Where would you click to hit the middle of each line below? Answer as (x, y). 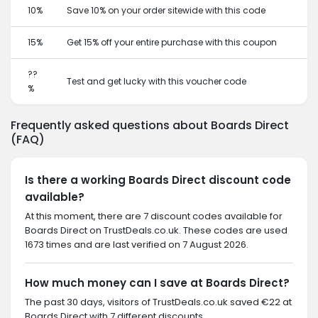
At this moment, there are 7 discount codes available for (154, 216)
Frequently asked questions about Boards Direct (150, 125)
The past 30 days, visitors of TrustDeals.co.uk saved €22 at (158, 302)
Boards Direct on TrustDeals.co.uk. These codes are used (156, 230)
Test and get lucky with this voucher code (157, 81)
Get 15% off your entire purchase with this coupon (172, 42)
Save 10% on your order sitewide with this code (166, 10)
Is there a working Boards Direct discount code (158, 180)
